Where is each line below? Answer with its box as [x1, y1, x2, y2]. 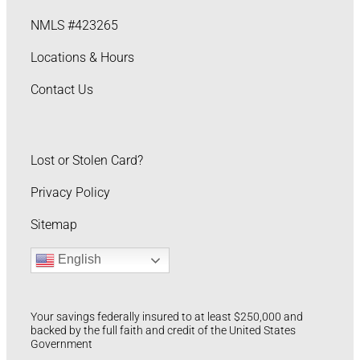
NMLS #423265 [31, 17, 118, 33]
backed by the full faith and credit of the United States [31, 324, 296, 337]
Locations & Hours [31, 49, 134, 65]
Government [31, 337, 92, 351]
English [55, 252, 101, 267]
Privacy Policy [31, 184, 110, 200]
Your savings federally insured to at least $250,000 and [31, 310, 303, 324]
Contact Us [31, 81, 93, 97]
